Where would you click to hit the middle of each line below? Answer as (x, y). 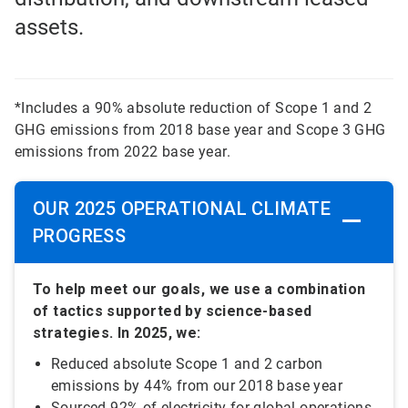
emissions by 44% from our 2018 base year (197, 386)
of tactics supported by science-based (173, 311)
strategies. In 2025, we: (117, 333)
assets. (49, 28)
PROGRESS (82, 236)
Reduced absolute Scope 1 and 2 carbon (187, 364)
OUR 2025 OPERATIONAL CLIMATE (182, 209)
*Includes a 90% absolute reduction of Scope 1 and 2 (194, 108)
